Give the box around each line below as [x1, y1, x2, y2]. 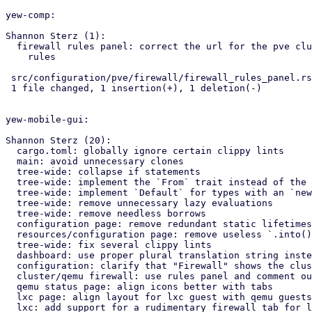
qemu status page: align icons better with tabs [6, 281, 17, 292]
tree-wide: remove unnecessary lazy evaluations [6, 198, 17, 208]
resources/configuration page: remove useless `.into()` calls [6, 229, 17, 240]
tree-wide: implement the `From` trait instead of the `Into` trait [6, 177, 17, 187]
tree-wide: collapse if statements [6, 166, 17, 177]
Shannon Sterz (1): [6, 31, 106, 41]
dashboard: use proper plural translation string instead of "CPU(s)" [6, 250, 17, 260]
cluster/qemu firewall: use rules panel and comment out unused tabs [6, 271, 17, 281]
